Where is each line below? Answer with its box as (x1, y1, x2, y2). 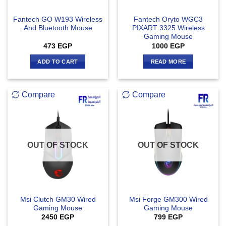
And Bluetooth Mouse (23, 24, 92, 32)
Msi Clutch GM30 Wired (20, 195, 96, 203)
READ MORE (150, 59, 186, 65)
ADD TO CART (37, 59, 78, 65)
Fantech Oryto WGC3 (134, 16, 203, 24)
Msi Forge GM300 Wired (129, 195, 208, 203)
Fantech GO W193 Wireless (13, 16, 102, 24)
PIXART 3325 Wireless (132, 24, 205, 32)
